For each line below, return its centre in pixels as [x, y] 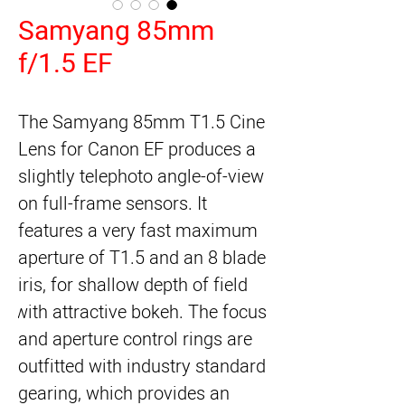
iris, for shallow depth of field [133, 285]
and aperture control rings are [135, 339]
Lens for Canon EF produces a [137, 150]
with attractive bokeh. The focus [141, 312]
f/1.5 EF [66, 64]
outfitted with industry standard [142, 367]
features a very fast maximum [138, 231]
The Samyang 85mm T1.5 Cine [141, 122]
